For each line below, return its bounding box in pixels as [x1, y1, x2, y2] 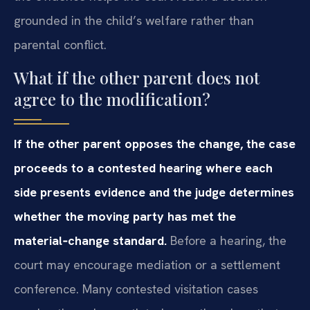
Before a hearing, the [167, 232, 286, 248]
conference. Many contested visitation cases [14, 280, 258, 297]
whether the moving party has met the [14, 208, 236, 224]
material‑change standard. [14, 232, 167, 248]
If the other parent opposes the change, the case [14, 135, 295, 152]
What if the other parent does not [14, 66, 259, 89]
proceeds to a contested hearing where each [14, 159, 273, 176]
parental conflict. [14, 37, 107, 53]
